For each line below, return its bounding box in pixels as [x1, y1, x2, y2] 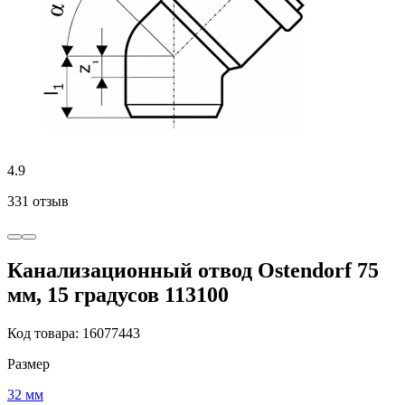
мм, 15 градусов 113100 [7, 282, 229, 306]
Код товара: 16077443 [7, 325, 140, 341]
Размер [7, 355, 50, 372]
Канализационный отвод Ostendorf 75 [7, 258, 379, 282]
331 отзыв [7, 193, 69, 209]
